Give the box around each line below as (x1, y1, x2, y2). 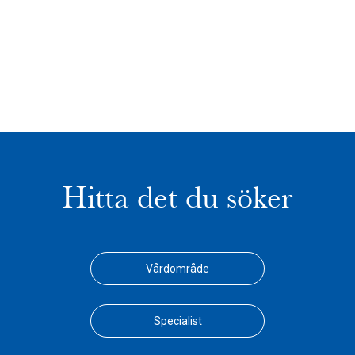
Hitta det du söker (62, 179, 293, 216)
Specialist (153, 315, 202, 327)
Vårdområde (146, 262, 209, 275)
